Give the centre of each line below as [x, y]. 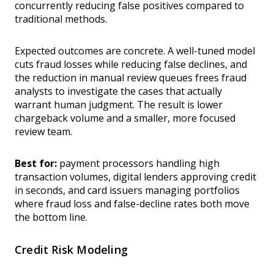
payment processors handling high [138, 164]
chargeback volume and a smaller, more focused [125, 118]
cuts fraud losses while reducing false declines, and [131, 65]
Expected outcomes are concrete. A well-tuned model [135, 51]
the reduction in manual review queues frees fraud [131, 78]
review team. [43, 132]
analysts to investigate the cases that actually [118, 91]
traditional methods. [61, 19]
